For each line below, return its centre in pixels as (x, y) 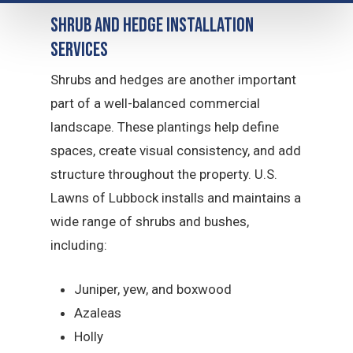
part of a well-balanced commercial (156, 104)
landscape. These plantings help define (165, 127)
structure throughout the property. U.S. (164, 175)
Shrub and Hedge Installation (152, 26)
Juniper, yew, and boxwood (153, 289)
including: (79, 245)
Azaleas (98, 312)
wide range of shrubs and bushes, (150, 222)
